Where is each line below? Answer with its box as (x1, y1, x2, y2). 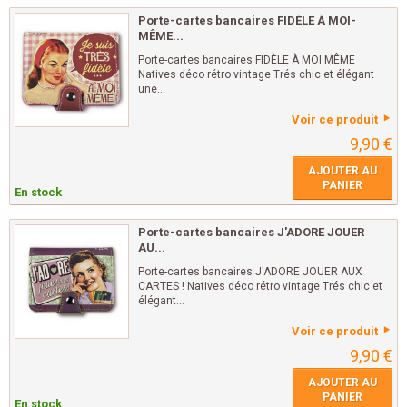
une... (138, 83, 165, 95)
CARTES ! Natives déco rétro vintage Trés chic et (138, 280, 382, 293)
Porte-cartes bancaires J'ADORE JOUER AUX (138, 265, 362, 278)
